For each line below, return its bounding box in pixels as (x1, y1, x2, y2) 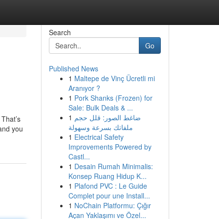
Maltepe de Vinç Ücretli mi (74, 73, 155, 83)
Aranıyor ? (68, 83, 100, 93)
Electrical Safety (74, 132, 124, 142)
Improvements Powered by (68, 142, 152, 152)
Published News (48, 64, 98, 73)
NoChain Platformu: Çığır (74, 200, 151, 210)
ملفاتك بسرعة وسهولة (68, 122, 133, 132)
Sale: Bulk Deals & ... (68, 103, 133, 112)
